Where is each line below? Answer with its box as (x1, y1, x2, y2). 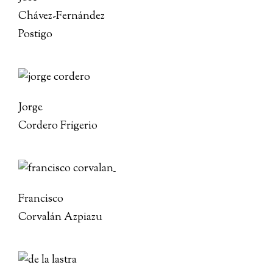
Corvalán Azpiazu (18, 210, 102, 225)
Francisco (18, 191, 63, 207)
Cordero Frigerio (18, 118, 97, 134)
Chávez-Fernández (18, 9, 105, 24)
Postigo (18, 27, 52, 43)
